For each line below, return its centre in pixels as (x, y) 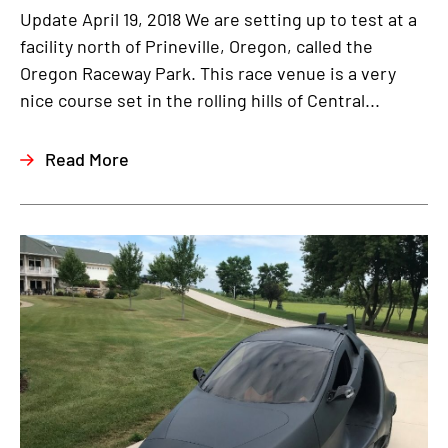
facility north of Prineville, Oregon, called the (196, 46)
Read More (87, 159)
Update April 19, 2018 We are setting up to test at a (218, 19)
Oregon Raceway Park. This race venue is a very (208, 73)
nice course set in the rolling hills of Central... (200, 100)
